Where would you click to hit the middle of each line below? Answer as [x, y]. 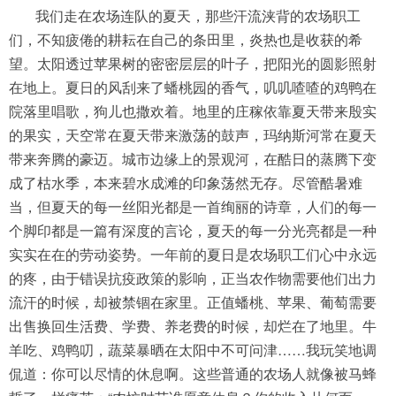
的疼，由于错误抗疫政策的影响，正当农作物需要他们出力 [193, 278]
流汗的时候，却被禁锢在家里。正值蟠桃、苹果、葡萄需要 [193, 302]
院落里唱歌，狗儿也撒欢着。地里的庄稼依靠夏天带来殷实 [193, 111]
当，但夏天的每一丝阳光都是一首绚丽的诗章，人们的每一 [193, 206]
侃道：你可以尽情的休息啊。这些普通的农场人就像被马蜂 [193, 373]
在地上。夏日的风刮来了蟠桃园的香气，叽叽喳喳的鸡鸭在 [193, 87]
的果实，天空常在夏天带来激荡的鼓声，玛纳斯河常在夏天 [193, 135]
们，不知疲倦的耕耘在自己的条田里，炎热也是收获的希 [186, 39]
